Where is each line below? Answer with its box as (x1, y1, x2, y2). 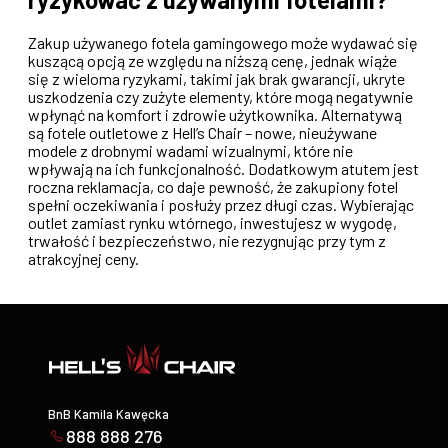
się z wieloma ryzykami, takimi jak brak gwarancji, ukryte (28, 68, 405, 88)
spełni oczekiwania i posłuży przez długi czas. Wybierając (28, 194, 414, 214)
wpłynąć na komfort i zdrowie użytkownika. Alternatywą (28, 104, 402, 124)
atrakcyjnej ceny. (28, 248, 139, 268)
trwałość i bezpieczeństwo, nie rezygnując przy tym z (28, 230, 386, 250)
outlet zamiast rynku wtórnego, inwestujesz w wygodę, (28, 212, 397, 232)
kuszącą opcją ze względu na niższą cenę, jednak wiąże (28, 50, 397, 70)
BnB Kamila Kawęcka (48, 405, 169, 422)
